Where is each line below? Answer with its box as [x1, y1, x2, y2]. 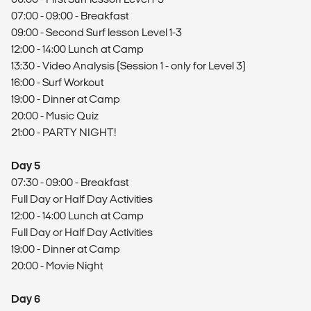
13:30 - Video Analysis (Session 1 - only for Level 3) [11, 60, 246, 72]
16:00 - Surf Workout [11, 76, 103, 88]
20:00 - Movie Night [11, 260, 103, 271]
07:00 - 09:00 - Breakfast [11, 10, 128, 22]
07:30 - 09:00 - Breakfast [11, 176, 128, 188]
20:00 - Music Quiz [11, 110, 99, 121]
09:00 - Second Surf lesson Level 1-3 [11, 26, 182, 38]
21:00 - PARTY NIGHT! [11, 126, 117, 138]
